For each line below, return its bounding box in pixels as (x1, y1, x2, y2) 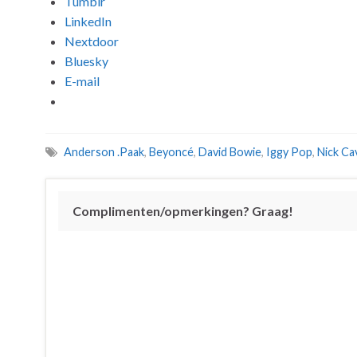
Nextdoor (65, 33, 119, 49)
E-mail (65, 73, 100, 88)
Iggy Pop (266, 145, 312, 159)
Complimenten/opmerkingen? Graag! (73, 203, 293, 218)
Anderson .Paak (64, 145, 144, 159)
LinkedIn (65, 14, 112, 29)
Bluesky (65, 53, 108, 69)
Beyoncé (149, 145, 194, 159)
